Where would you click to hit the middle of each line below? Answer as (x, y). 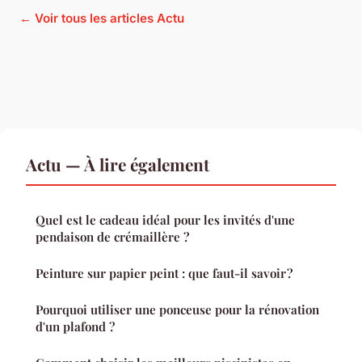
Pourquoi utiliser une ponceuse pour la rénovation (177, 310)
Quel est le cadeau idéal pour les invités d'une (165, 220)
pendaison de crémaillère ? (112, 237)
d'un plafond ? (75, 327)
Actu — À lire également (118, 164)
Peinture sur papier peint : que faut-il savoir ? (164, 274)
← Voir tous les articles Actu (102, 19)
